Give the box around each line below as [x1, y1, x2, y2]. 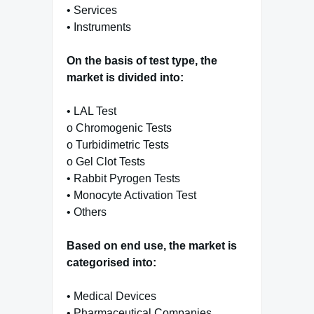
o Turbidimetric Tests [67, 138, 169, 151]
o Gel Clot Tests [67, 155, 145, 168]
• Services [67, 4, 117, 16]
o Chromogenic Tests [67, 121, 172, 134]
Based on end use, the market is [67, 239, 237, 252]
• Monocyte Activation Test [67, 189, 196, 201]
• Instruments [67, 20, 131, 33]
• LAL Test [67, 104, 116, 117]
